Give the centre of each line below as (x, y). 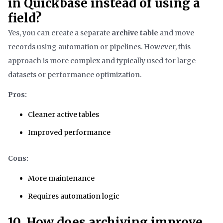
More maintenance (61, 178)
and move (176, 33)
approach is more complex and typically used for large (102, 61)
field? (25, 18)
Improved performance (69, 133)
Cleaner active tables (63, 115)
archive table (135, 33)
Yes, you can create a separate (60, 33)
